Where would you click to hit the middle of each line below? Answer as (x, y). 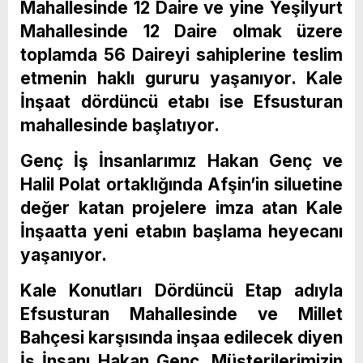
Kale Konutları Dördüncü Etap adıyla (181, 290)
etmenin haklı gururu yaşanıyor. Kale (181, 78)
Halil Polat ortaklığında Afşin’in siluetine (181, 184)
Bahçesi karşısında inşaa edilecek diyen (181, 337)
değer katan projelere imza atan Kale (181, 207)
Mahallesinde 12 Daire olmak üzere (181, 31)
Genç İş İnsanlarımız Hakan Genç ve (181, 160)
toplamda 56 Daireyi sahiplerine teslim (181, 54)
